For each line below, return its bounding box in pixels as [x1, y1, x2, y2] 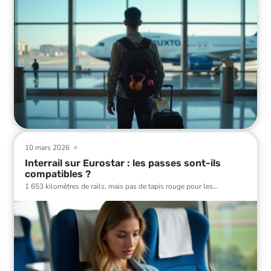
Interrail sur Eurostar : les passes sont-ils [25, 157, 221, 169]
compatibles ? [25, 168, 91, 180]
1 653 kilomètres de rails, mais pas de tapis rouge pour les [25, 181, 213, 191]
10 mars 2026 [25, 142, 70, 152]
